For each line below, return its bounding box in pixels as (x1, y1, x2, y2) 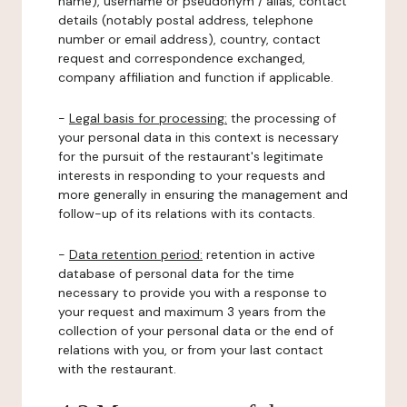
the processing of (227, 110, 336, 126)
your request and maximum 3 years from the (58, 303, 326, 320)
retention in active (203, 246, 315, 263)
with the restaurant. (58, 361, 176, 377)
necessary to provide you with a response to (58, 284, 327, 301)
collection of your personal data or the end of (58, 323, 333, 339)
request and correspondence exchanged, (58, 50, 305, 66)
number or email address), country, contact (58, 31, 321, 47)
